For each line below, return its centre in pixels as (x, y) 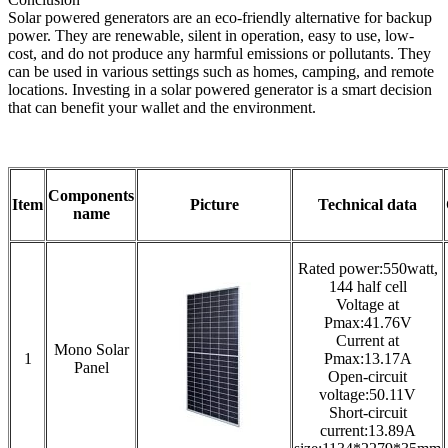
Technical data (367, 204)
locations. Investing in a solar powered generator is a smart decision (220, 89)
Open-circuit (367, 376)
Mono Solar (91, 349)
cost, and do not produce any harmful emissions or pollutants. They (219, 53)
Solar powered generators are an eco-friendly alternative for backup (220, 17)
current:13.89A (367, 430)
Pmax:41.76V (367, 322)
